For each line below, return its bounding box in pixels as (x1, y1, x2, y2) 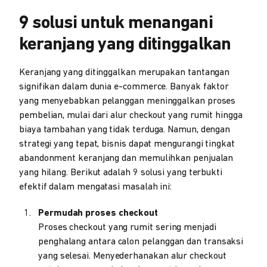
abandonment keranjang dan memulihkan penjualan (19, 154, 234, 163)
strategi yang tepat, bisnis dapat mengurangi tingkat (19, 139, 235, 149)
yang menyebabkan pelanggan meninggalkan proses (19, 97, 236, 106)
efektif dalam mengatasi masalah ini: (19, 182, 172, 192)
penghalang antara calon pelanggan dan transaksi (38, 237, 244, 247)
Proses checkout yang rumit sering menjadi (38, 223, 216, 232)
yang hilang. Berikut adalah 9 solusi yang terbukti (19, 168, 223, 178)
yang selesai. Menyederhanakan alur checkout (38, 252, 226, 261)
